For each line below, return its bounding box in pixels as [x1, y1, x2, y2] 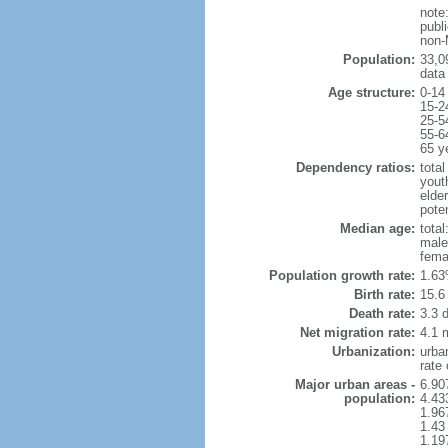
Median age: [339, 221, 415, 236]
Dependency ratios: [295, 160, 415, 175]
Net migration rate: [299, 325, 415, 340]
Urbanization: [331, 344, 415, 359]
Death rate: [348, 306, 415, 321]
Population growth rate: [268, 268, 415, 283]
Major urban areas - [294, 377, 415, 392]
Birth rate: [353, 287, 415, 302]
